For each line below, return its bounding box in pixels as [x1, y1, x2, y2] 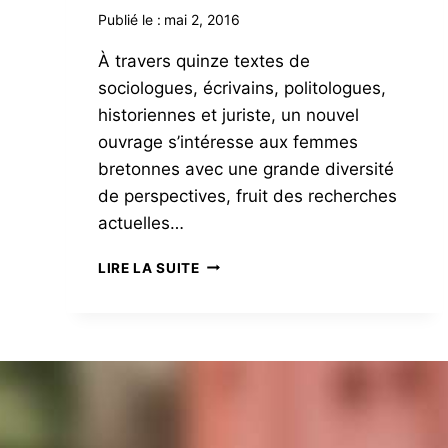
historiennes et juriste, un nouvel [98, 104, 359, 125]
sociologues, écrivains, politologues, [98, 77, 386, 98]
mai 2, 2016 [164, 10, 241, 28]
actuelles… [98, 212, 184, 233]
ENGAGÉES [198, 338, 278, 355]
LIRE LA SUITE [98, 259, 200, 276]
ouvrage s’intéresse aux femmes [98, 131, 358, 152]
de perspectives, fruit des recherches [98, 185, 397, 206]
